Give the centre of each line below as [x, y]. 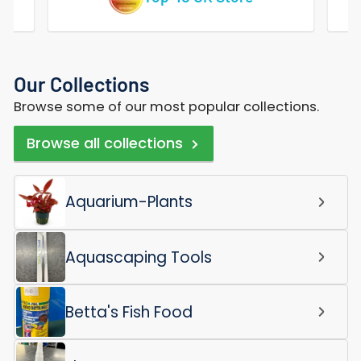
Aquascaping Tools [139, 257]
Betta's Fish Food [129, 312]
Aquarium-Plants [129, 202]
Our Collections [81, 83]
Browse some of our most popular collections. [166, 106]
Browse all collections [105, 143]
